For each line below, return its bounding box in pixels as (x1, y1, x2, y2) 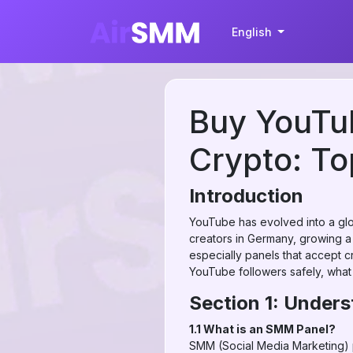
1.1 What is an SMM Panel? (189, 322, 336, 336)
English (231, 24, 275, 39)
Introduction (189, 184, 303, 207)
